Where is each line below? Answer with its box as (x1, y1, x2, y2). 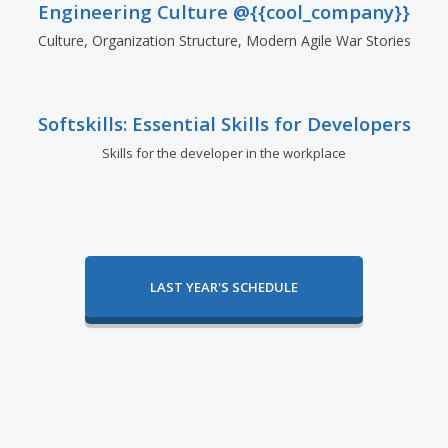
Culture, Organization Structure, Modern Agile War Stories (37, 30, 411, 50)
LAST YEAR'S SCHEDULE (150, 277, 298, 296)
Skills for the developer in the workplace (102, 144, 346, 163)
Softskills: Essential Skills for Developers (37, 111, 411, 137)
